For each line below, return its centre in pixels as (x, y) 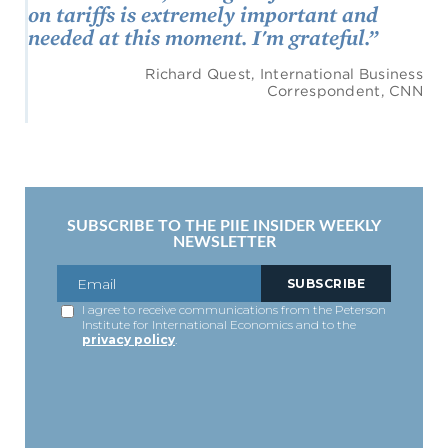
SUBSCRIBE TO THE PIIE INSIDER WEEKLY (224, 225)
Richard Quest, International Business (284, 73)
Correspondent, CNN (344, 90)
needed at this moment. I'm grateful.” (203, 36)
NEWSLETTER (224, 241)
